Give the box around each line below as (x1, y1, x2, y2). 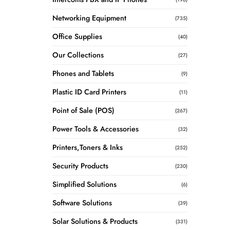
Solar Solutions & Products (52, 216, 138, 227)
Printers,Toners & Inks (52, 142, 123, 153)
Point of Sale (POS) (52, 105, 114, 116)
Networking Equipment (52, 13, 126, 24)
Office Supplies (52, 31, 102, 42)
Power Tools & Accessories (52, 124, 139, 135)
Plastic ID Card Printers (52, 87, 126, 98)
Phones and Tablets (52, 68, 114, 79)
